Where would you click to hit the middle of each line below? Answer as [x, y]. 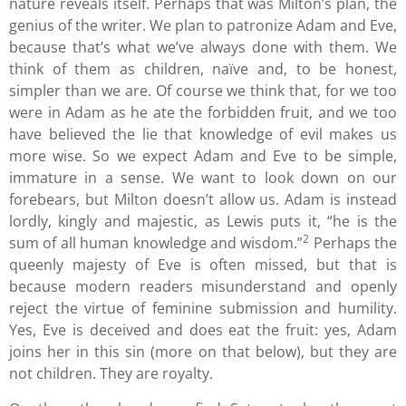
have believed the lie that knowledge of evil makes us [203, 135]
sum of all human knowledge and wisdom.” [156, 243]
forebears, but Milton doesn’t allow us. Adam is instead [203, 200]
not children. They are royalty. [111, 374]
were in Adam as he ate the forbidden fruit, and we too [203, 113]
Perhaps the [353, 243]
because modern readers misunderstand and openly [203, 287]
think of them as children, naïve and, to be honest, [203, 69]
